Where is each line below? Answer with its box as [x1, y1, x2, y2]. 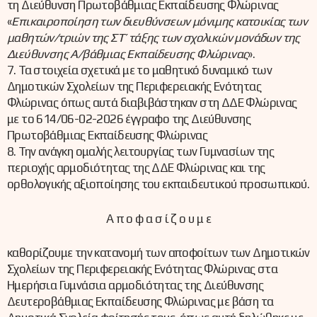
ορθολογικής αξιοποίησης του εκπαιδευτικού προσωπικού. [7, 177, 310, 192]
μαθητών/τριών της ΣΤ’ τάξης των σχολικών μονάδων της [7, 30, 300, 45]
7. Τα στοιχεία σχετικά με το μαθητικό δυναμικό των [7, 63, 272, 78]
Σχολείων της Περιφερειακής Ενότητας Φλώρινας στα [7, 262, 278, 277]
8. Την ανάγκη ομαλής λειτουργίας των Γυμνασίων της [7, 144, 274, 159]
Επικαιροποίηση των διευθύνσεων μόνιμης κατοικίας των [11, 14, 308, 29]
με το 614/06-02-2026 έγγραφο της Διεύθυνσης [7, 112, 251, 127]
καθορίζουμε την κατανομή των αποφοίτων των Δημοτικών [7, 246, 310, 260]
